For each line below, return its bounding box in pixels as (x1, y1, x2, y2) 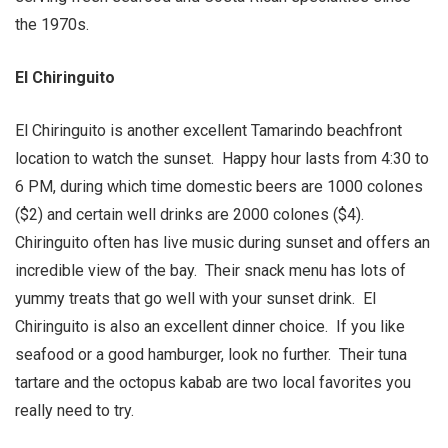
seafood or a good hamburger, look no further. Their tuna (15, 345, 407, 364)
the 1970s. (15, 15, 89, 34)
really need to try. (15, 401, 134, 420)
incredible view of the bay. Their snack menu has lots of (15, 261, 406, 280)
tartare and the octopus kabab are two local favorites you (15, 373, 411, 392)
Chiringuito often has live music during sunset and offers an (15, 233, 430, 252)
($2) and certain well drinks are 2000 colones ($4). (15, 205, 368, 224)
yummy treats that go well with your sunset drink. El (15, 289, 376, 308)
